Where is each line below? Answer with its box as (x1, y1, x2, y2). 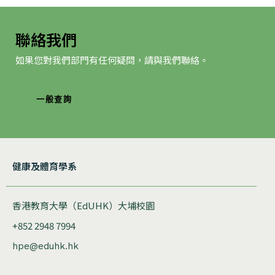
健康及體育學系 (12, 160, 77, 173)
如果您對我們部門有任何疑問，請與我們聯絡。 (15, 53, 209, 66)
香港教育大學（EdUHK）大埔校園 (12, 199, 155, 212)
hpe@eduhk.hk (12, 241, 79, 252)
